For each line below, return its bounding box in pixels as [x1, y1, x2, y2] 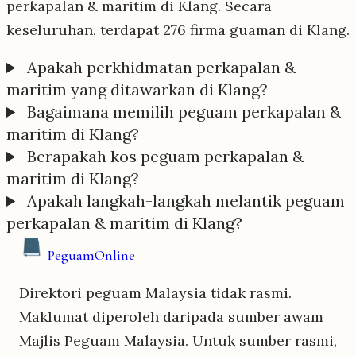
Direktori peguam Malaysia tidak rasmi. [19, 284, 292, 303]
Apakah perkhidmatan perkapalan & [23, 57, 296, 78]
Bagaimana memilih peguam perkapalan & [23, 102, 342, 122]
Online [95, 246, 135, 265]
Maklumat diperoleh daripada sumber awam [19, 308, 323, 327]
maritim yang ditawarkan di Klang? [6, 79, 268, 100]
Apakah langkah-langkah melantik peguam [23, 191, 346, 211]
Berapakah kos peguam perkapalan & [23, 146, 304, 167]
